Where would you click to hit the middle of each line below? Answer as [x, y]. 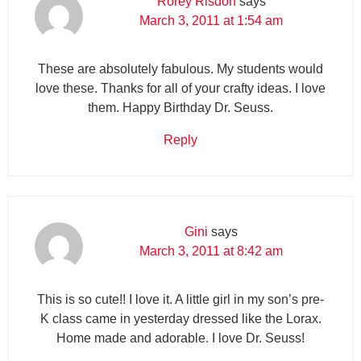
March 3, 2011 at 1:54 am [211, 20]
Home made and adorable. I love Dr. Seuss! [180, 338]
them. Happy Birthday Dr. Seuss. [180, 107]
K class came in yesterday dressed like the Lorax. [180, 318]
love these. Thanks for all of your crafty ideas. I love [180, 88]
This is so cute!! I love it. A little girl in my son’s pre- [180, 299]
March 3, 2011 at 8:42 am [211, 251]
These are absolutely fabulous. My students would [180, 68]
